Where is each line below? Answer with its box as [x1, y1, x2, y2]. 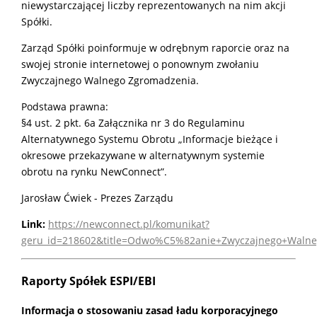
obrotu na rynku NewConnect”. [21, 165, 167, 179]
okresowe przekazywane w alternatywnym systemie [21, 149, 265, 163]
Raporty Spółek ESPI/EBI [21, 272, 156, 289]
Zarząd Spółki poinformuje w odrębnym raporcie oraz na [21, 41, 289, 55]
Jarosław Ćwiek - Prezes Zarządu [21, 191, 173, 205]
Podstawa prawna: [21, 100, 108, 114]
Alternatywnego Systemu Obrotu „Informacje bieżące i [21, 132, 278, 146]
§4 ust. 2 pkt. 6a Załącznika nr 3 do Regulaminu [21, 116, 245, 130]
